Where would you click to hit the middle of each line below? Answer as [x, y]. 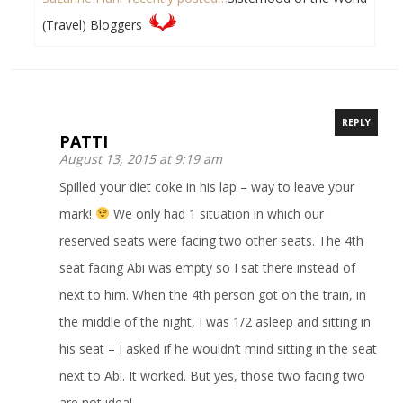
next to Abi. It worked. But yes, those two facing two [213, 375]
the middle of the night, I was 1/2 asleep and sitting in [215, 321]
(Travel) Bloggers [93, 24]
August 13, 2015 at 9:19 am [141, 158]
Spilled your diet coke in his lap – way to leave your [207, 186]
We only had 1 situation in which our [217, 213]
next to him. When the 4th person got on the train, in [213, 294]
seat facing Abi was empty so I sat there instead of [208, 267]
